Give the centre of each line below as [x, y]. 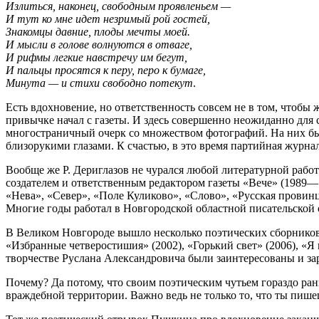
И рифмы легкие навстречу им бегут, [96, 58]
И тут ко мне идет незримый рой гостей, [108, 19]
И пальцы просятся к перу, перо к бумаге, [106, 70]
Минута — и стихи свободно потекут [99, 83]
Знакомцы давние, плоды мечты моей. [98, 32]
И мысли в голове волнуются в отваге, [99, 45]
